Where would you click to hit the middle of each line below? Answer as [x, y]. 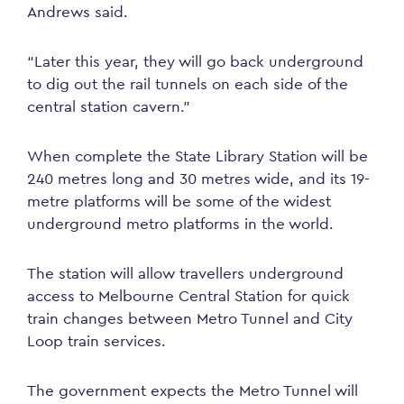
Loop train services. [96, 341]
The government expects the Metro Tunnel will [193, 390]
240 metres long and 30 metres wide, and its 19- [198, 179]
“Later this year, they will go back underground [195, 61]
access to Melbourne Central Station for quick [188, 296]
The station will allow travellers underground [185, 273]
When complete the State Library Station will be [197, 156]
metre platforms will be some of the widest [179, 201]
